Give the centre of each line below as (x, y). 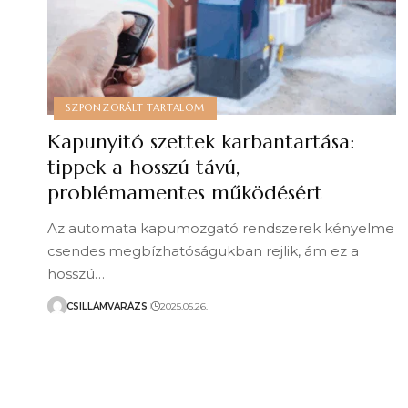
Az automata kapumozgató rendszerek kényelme (221, 228)
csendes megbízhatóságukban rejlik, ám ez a (203, 251)
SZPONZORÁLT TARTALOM (135, 108)
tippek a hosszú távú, (143, 167)
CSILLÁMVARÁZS (107, 306)
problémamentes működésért (185, 193)
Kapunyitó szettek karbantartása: (201, 142)
